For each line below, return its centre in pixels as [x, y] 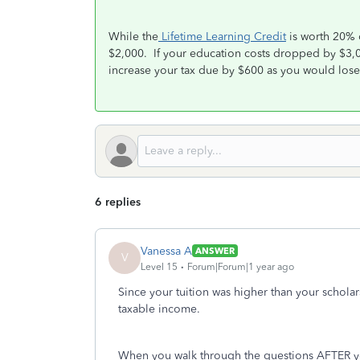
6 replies [118, 202]
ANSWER [215, 251]
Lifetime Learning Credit [222, 37]
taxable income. [161, 309]
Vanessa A [166, 251]
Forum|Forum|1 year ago [241, 266]
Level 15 [159, 266]
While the [133, 37]
